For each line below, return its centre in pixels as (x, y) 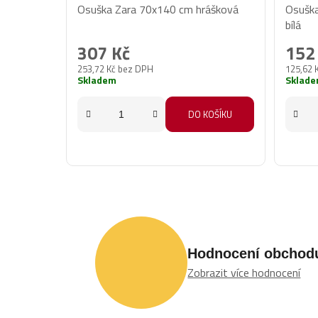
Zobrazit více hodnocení (244, 272)
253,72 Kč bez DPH (116, 69)
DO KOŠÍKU (210, 115)
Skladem (97, 80)
